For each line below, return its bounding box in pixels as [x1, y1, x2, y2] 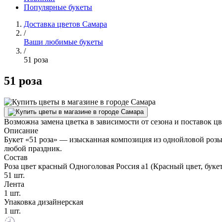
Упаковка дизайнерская [4, 197, 83, 206]
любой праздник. [4, 144, 62, 153]
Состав [4, 153, 28, 162]
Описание [4, 126, 38, 135]
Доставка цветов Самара [24, 20, 107, 28]
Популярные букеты [24, 3, 92, 11]
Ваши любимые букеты [24, 38, 103, 46]
